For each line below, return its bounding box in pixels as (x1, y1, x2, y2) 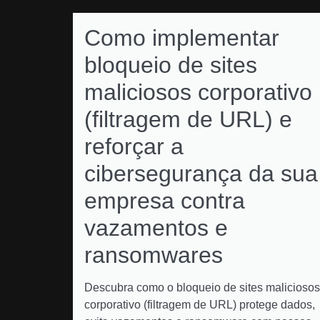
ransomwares (84, 242, 223, 268)
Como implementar (84, 25, 279, 51)
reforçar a (84, 134, 184, 159)
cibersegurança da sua (84, 161, 318, 186)
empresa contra (84, 188, 245, 214)
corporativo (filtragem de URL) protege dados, (84, 299, 315, 311)
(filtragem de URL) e (84, 106, 292, 132)
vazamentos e (84, 215, 228, 241)
